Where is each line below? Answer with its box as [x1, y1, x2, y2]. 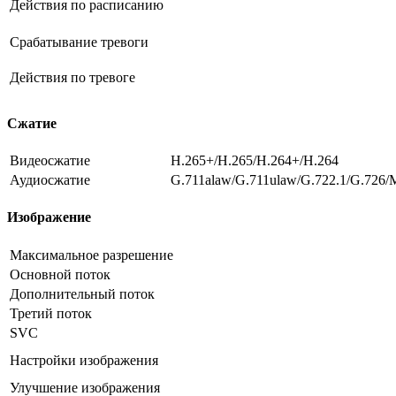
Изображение [7, 209, 91, 225]
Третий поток [10, 305, 92, 321]
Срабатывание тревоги [10, 34, 148, 50]
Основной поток [10, 266, 110, 282]
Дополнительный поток [10, 286, 155, 301]
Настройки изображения [10, 352, 158, 368]
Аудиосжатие [10, 172, 90, 187]
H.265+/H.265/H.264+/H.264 [171, 153, 339, 168]
